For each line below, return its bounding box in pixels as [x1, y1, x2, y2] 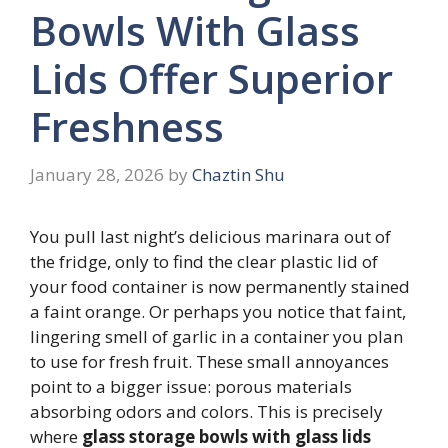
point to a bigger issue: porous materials [30, 374, 352, 398]
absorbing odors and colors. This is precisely [30, 399, 383, 423]
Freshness [30, 99, 224, 155]
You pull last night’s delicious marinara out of [30, 224, 391, 248]
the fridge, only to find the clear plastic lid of [30, 249, 378, 273]
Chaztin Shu [192, 162, 285, 186]
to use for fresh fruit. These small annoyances [30, 349, 389, 373]
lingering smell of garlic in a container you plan [30, 324, 403, 348]
